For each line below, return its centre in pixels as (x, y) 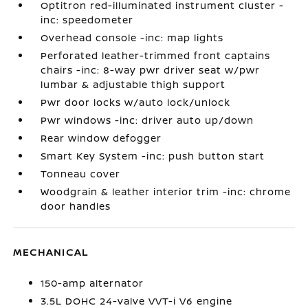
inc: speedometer (87, 19)
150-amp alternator (92, 283)
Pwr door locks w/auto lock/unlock (136, 102)
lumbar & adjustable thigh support (133, 84)
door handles (76, 206)
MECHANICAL (51, 252)
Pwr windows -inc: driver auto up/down (147, 120)
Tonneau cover (81, 173)
